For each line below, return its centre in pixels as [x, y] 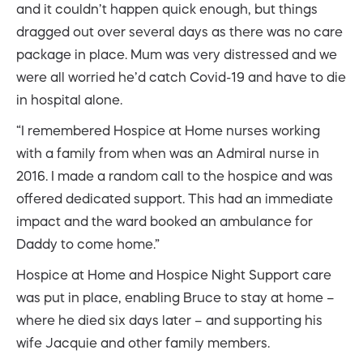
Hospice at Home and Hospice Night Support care [174, 274]
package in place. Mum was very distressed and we [177, 54]
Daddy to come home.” [88, 243]
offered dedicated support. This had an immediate [175, 198]
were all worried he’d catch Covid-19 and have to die [181, 77]
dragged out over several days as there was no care [179, 31]
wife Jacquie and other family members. [143, 342]
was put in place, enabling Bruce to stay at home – [175, 297]
